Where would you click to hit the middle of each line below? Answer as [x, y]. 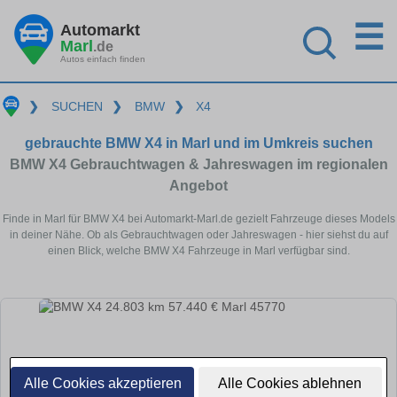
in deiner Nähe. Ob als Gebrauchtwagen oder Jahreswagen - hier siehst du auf [198, 234]
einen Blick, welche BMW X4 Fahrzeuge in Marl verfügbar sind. [198, 250]
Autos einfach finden [103, 58]
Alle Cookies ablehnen [290, 383]
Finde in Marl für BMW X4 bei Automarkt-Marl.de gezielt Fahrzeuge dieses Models [198, 218]
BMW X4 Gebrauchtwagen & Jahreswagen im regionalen [198, 164]
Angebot [198, 185]
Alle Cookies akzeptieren [102, 383]
